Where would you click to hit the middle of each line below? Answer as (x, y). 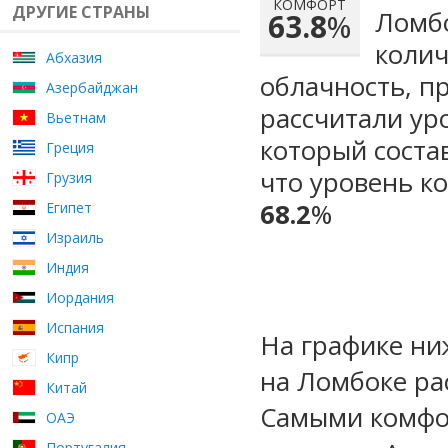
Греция (70, 147)
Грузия (69, 177)
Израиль (75, 237)
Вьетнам (76, 117)
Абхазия (74, 57)
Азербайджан (92, 87)
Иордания (80, 297)
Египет (69, 207)
